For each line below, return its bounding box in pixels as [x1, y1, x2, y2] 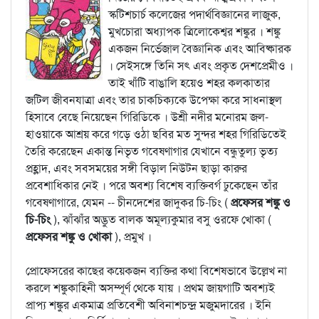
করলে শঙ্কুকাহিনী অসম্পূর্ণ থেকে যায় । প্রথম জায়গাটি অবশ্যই [26, 281, 275, 296]
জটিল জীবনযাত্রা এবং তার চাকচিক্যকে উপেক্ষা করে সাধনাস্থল [26, 93, 282, 108]
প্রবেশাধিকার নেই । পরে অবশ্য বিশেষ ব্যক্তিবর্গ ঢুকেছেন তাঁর [26, 178, 278, 193]
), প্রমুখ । [115, 229, 152, 244]
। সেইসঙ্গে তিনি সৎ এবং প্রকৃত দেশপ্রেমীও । [108, 58, 293, 73]
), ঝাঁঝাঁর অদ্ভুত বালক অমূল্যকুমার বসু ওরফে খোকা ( [53, 212, 271, 227]
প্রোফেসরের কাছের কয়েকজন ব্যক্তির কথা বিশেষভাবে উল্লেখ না [26, 263, 287, 278]
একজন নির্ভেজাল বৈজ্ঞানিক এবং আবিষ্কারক [108, 41, 291, 56]
